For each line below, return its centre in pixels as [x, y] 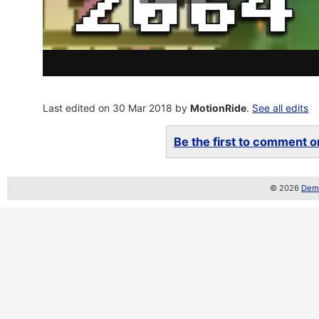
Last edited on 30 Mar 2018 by [117, 108]
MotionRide [219, 108]
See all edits [281, 108]
